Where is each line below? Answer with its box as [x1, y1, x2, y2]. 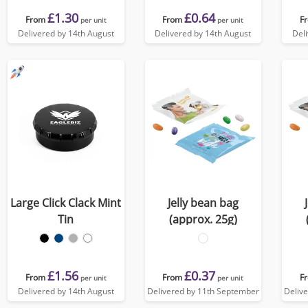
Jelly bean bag [167, 195, 239, 210]
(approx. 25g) [168, 212, 237, 227]
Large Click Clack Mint [10, 195, 122, 210]
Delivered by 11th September [146, 285, 259, 297]
